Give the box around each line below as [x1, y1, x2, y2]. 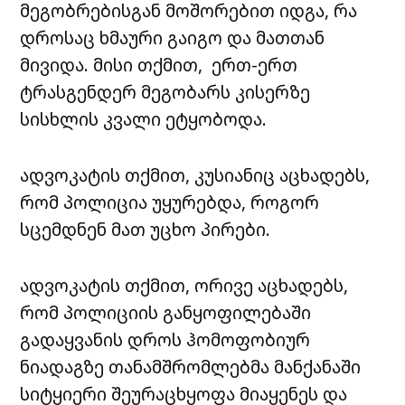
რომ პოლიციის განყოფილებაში [20, 300, 312, 325]
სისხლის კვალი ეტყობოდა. [20, 107, 268, 132]
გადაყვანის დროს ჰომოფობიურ [20, 327, 311, 353]
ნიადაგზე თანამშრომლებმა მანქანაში [20, 354, 362, 380]
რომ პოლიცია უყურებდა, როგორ [20, 190, 320, 215]
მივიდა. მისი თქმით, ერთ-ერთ [20, 52, 298, 78]
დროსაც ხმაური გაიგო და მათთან [20, 25, 325, 51]
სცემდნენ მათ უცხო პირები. [20, 217, 271, 242]
